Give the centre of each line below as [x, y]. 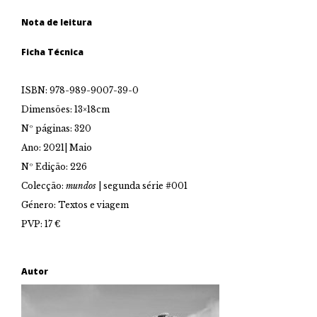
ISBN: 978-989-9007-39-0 [80, 91]
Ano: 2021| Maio [57, 148]
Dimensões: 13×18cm [65, 110]
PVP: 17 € [41, 224]
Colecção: [44, 186]
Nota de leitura [57, 23]
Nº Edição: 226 [54, 167]
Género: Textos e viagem [75, 205]
